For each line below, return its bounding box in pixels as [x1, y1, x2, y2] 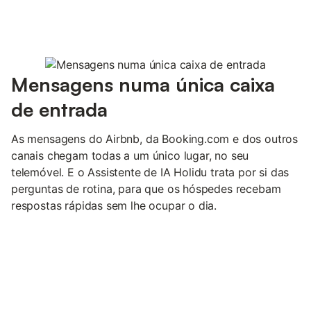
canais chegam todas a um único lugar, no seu [11, 148, 249, 162]
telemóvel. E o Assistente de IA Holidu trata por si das [11, 165, 289, 179]
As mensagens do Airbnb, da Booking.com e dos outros [11, 131, 299, 146]
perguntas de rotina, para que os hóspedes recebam [11, 181, 281, 196]
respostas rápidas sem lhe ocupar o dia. [11, 198, 217, 212]
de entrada [11, 96, 108, 121]
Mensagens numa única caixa [11, 72, 275, 96]
